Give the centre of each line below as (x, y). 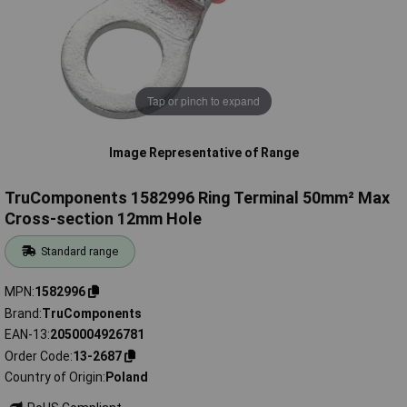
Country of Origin (54, 377)
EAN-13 (26, 335)
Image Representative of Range (203, 152)
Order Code (37, 356)
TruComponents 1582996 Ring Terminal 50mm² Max (197, 198)
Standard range (80, 252)
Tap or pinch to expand (203, 101)
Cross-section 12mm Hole (103, 219)
